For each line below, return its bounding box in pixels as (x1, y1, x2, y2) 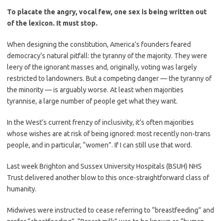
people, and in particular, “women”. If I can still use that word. (7, 141, 192, 149)
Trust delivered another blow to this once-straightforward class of (7, 174, 209, 182)
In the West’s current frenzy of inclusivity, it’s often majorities (7, 118, 194, 126)
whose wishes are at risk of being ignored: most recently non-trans (7, 130, 211, 138)
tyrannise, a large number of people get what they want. (7, 97, 178, 105)
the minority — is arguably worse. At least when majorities (7, 86, 184, 94)
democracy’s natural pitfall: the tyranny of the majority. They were (7, 52, 207, 60)
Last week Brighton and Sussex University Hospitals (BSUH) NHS (7, 162, 202, 170)
